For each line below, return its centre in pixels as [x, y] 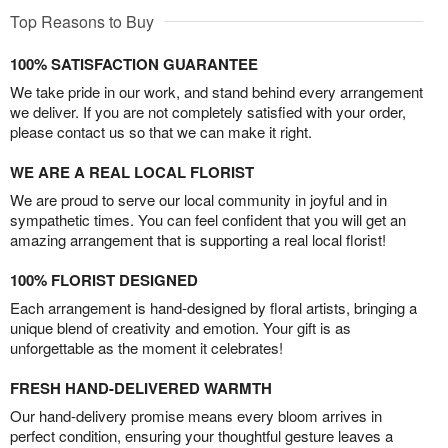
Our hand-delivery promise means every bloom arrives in [196, 415]
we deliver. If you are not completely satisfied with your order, [208, 111]
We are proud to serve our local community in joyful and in [198, 199]
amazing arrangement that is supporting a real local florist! [198, 239]
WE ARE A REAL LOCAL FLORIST [132, 171]
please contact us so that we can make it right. [161, 131]
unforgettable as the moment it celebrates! [146, 347]
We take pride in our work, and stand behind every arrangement [216, 91]
